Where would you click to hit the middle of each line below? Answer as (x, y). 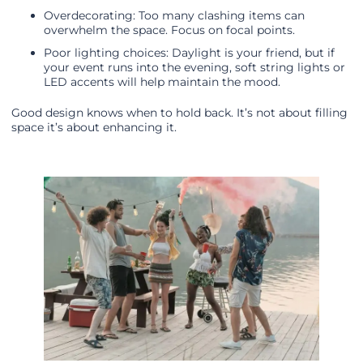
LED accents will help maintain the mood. (162, 82)
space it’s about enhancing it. (94, 128)
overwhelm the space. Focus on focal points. (169, 30)
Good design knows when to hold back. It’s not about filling (179, 113)
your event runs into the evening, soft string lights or (194, 68)
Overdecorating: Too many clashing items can (174, 16)
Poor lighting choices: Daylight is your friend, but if (189, 53)
